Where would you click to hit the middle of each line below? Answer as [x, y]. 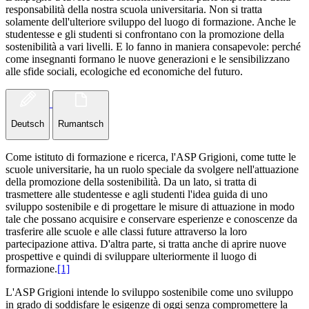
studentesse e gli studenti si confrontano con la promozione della [145, 34]
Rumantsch [81, 123]
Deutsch [28, 123]
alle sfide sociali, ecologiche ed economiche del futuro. [124, 72]
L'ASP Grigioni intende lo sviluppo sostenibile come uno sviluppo [149, 292]
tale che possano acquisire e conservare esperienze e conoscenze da [151, 219]
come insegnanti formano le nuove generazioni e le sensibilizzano [148, 59]
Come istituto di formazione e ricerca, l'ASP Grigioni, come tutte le [151, 157]
